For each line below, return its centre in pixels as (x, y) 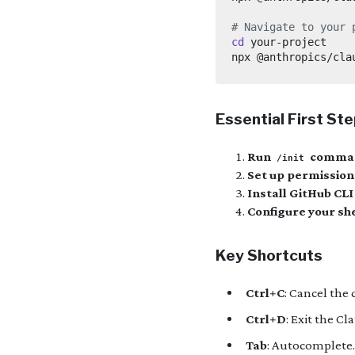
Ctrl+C (265, 293)
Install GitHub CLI (300, 193)
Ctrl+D (265, 319)
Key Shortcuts (269, 256)
